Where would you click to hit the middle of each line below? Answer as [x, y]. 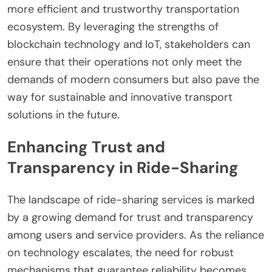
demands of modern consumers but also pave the [133, 79]
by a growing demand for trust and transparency [130, 217]
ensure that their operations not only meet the [124, 62]
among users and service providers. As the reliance [136, 235]
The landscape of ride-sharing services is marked [131, 199]
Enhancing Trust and [86, 147]
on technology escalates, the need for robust [121, 252]
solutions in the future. [63, 114]
